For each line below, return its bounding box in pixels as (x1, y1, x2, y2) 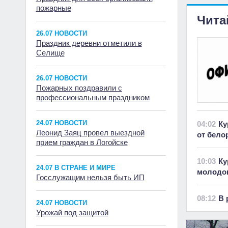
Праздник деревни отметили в (36, 39, 142, 47)
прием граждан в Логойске (36, 138, 128, 147)
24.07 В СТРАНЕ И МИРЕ (36, 164, 116, 172)
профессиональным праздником (36, 93, 150, 102)
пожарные (36, 4, 71, 12)
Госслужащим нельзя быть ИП (36, 173, 145, 182)
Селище (36, 48, 65, 57)
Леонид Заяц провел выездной (36, 128, 145, 137)
